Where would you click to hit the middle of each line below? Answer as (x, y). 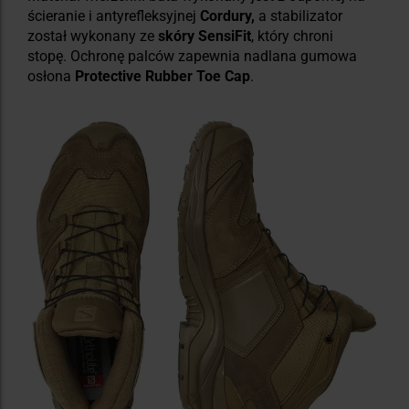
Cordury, (227, 16)
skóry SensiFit (204, 36)
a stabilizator (299, 16)
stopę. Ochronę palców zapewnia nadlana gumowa (192, 56)
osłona (51, 76)
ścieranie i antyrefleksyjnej (114, 16)
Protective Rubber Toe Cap (163, 76)
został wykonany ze (93, 36)
